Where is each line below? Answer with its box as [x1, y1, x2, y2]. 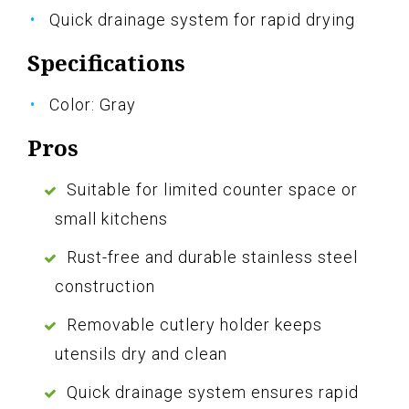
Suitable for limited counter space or [67, 179, 358, 199]
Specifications [27, 47, 185, 78]
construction [55, 276, 155, 296]
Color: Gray [49, 94, 136, 114]
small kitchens [55, 208, 168, 228]
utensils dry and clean [55, 343, 227, 363]
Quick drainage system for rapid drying [49, 9, 355, 29]
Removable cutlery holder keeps [67, 314, 322, 334]
